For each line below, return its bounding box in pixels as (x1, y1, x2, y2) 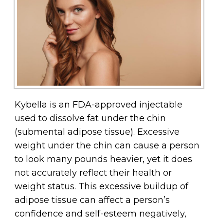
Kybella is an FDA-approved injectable (15, 99, 182, 110)
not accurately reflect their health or (15, 167, 172, 178)
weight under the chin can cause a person (15, 140, 200, 151)
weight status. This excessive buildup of (15, 181, 188, 192)
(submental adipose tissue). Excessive (15, 126, 180, 137)
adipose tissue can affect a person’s (15, 194, 170, 205)
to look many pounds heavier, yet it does (15, 153, 192, 164)
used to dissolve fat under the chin (15, 112, 166, 124)
